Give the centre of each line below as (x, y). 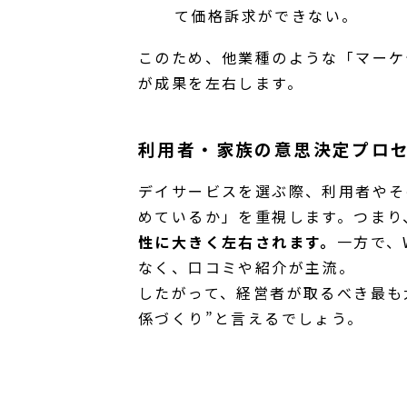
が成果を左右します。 (221, 82)
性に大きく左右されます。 (238, 241)
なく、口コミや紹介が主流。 (247, 267)
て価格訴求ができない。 (267, 15)
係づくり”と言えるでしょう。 (251, 318)
